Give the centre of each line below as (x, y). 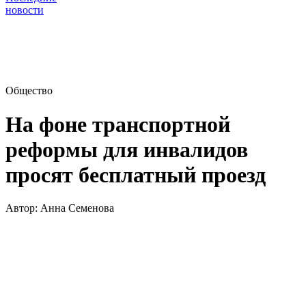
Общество (29, 91)
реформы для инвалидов (127, 149)
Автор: (23, 208)
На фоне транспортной (118, 124)
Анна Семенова (77, 208)
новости (25, 10)
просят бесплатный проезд (136, 175)
